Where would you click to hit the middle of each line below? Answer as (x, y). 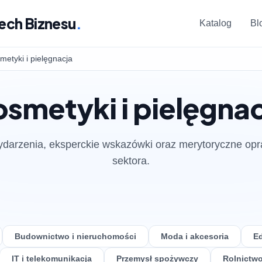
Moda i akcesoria (195, 236)
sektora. (131, 161)
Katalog (216, 23)
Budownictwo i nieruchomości (75, 236)
